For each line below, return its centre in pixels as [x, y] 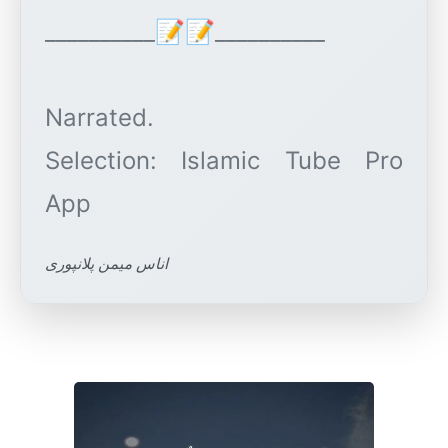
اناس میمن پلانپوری [106, 264]
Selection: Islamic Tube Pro [224, 161]
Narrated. [99, 118]
